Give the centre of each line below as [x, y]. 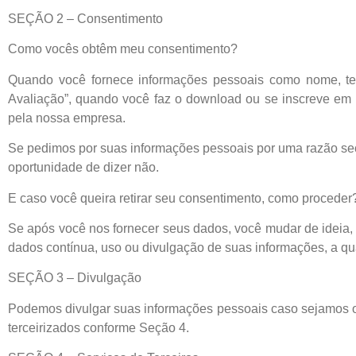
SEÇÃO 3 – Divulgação [75, 278]
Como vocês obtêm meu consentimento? [123, 49]
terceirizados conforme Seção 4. [99, 327]
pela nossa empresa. [67, 118]
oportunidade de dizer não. [83, 168]
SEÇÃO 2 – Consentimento [85, 18]
